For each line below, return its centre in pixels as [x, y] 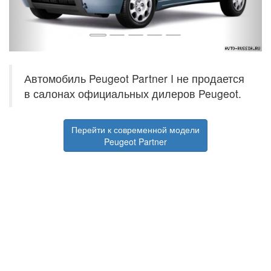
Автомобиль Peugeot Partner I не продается [134, 78]
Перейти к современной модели [135, 129]
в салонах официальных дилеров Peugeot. [133, 93]
